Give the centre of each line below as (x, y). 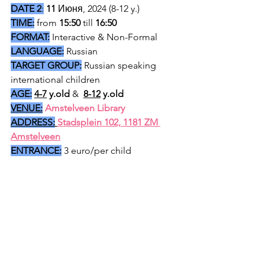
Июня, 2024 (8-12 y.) (100, 9)
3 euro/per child (98, 151)
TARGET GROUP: (46, 65)
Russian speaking (120, 65)
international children (55, 80)
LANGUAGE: (37, 51)
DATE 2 (26, 9)
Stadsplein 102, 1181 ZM (109, 122)
